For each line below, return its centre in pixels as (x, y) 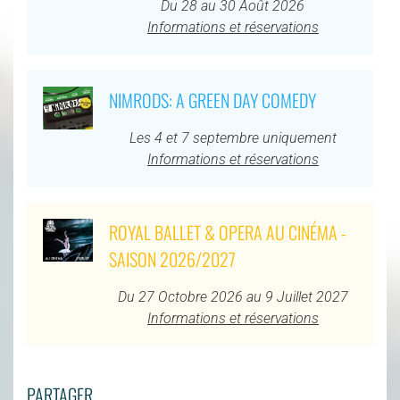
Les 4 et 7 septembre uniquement (233, 138)
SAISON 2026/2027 (172, 259)
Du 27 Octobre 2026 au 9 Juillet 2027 (233, 297)
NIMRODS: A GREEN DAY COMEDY (212, 100)
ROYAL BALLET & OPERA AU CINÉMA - (227, 233)
